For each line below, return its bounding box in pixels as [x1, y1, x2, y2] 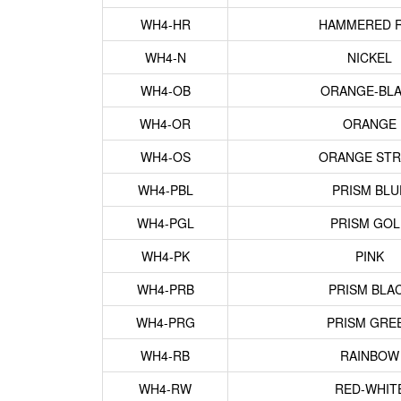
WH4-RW [139, 380, 192, 397]
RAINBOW [340, 346, 399, 364]
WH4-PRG [135, 313, 195, 331]
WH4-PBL [137, 181, 193, 199]
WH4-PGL [136, 214, 194, 232]
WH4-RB [141, 346, 190, 364]
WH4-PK [141, 247, 190, 265]
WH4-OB [140, 81, 191, 99]
